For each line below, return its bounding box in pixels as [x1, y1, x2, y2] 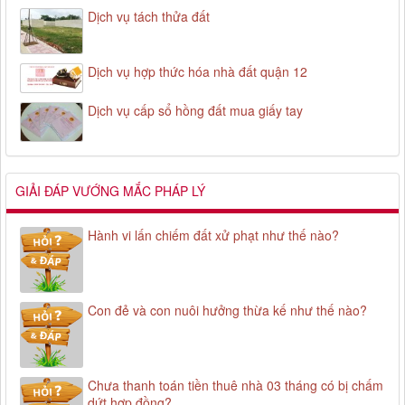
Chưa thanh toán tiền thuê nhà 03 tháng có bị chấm [88, 376, 383, 395]
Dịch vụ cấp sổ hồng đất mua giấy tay [88, 101, 303, 120]
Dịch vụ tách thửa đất [88, 6, 210, 25]
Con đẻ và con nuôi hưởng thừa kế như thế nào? [88, 301, 367, 320]
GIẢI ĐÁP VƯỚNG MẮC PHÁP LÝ [15, 181, 205, 200]
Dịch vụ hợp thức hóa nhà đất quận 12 [88, 62, 307, 81]
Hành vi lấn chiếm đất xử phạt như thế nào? [88, 225, 339, 244]
